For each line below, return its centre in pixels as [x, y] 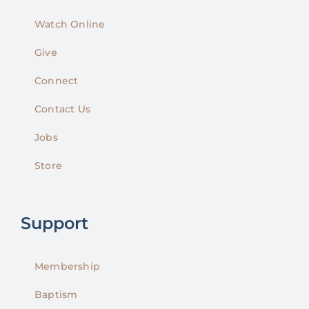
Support [54, 223]
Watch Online [70, 24]
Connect [57, 80]
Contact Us [63, 109]
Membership [68, 266]
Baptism [56, 294]
